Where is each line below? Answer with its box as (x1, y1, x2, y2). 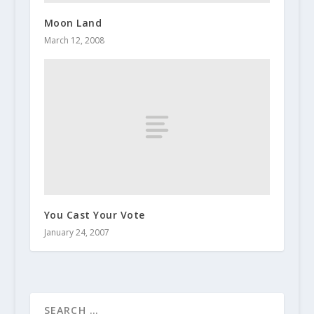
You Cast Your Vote (43, 207, 145, 221)
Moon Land (43, 16, 102, 29)
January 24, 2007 (43, 226, 109, 238)
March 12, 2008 (43, 34, 104, 46)
